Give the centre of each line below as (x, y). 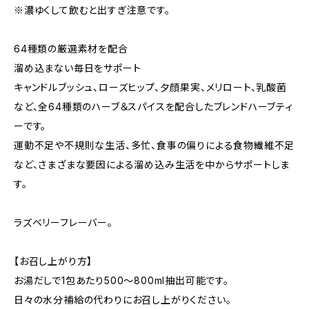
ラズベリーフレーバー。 (63, 222)
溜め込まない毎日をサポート (78, 68)
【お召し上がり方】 (53, 261)
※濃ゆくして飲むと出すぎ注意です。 (92, 10)
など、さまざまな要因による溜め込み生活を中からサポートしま (152, 165)
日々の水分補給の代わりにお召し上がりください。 (123, 300)
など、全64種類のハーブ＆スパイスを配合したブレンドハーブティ (153, 107)
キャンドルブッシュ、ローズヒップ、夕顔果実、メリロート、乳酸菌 (150, 87)
